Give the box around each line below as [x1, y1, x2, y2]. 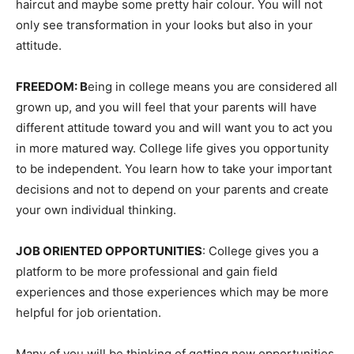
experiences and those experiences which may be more [16, 284, 329, 299]
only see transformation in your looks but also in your [16, 17, 313, 32]
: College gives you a [202, 243, 318, 258]
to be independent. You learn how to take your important [16, 161, 332, 176]
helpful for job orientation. [16, 305, 161, 320]
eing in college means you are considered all [88, 79, 337, 94]
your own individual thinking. [16, 202, 176, 217]
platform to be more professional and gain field [16, 264, 277, 279]
